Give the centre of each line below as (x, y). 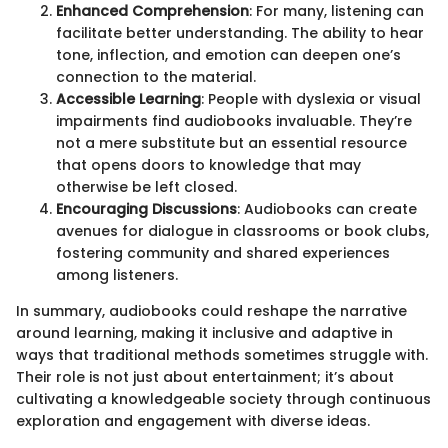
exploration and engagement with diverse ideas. (193, 421)
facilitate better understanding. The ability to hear (240, 33)
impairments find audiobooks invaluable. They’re (234, 121)
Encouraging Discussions (146, 209)
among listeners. (117, 275)
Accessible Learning (128, 99)
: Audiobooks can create (327, 209)
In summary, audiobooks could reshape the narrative (211, 311)
